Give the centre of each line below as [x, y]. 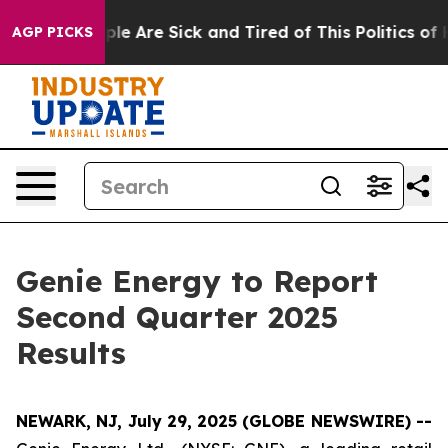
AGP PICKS [52, 32]
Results [71, 353]
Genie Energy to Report [197, 281]
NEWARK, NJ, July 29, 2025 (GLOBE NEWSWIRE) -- [224, 421]
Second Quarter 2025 [177, 317]
